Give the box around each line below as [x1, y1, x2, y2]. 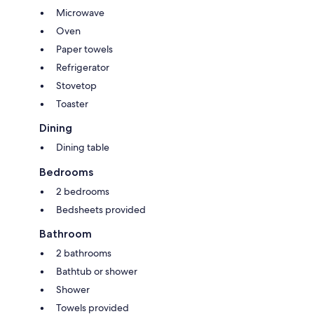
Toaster [56, 97, 88, 110]
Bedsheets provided [56, 203, 146, 216]
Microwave [56, 6, 104, 19]
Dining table [56, 141, 109, 153]
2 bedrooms [56, 185, 109, 198]
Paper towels [56, 43, 113, 55]
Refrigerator [56, 61, 109, 74]
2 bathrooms [56, 247, 111, 259]
